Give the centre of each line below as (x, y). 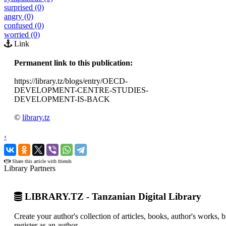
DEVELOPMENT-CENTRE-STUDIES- (81, 90)
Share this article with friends (41, 161)
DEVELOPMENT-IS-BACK (62, 99)
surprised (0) (24, 7)
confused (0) (24, 25)
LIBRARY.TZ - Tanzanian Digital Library (112, 197)
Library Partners (30, 168)
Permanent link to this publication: (73, 63)
